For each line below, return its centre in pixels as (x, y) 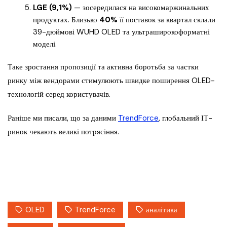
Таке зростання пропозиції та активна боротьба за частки (103, 67)
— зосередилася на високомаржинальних (141, 8)
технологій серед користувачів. (59, 94)
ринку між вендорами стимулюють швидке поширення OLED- (111, 81)
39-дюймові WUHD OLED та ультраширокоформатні (121, 32)
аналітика (162, 210)
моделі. (45, 44)
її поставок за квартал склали (166, 20)
